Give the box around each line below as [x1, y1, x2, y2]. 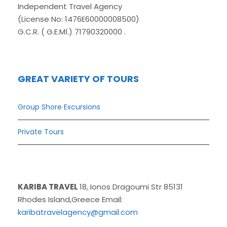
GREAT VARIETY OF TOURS [18, 72, 139, 86]
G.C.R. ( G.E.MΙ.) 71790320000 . [18, 26, 126, 37]
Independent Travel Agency [18, 1, 122, 12]
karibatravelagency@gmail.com [18, 207, 138, 218]
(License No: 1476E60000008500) [18, 14, 139, 25]
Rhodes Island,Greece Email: [18, 194, 123, 205]
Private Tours [18, 127, 64, 137]
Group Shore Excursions [18, 102, 100, 112]
